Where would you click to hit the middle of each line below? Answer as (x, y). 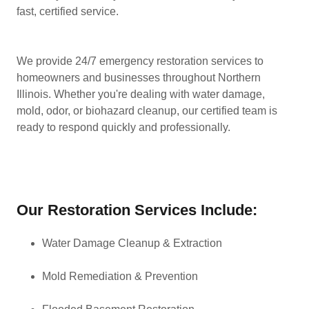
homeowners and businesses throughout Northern (139, 78)
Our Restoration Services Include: (137, 210)
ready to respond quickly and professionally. (126, 127)
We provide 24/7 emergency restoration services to (140, 61)
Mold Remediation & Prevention (120, 276)
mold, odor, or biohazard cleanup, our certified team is (147, 111)
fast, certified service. (68, 11)
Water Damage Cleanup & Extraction (132, 243)
